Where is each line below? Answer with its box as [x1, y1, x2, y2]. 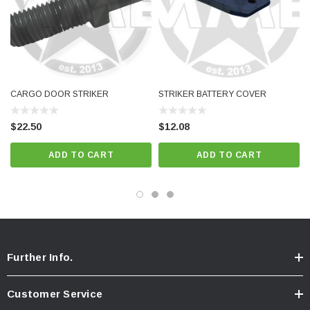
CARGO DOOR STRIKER [10, 89, 109, 100]
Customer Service [7, 288, 102, 300]
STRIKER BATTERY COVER [158, 89, 266, 100]
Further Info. [7, 251, 73, 264]
